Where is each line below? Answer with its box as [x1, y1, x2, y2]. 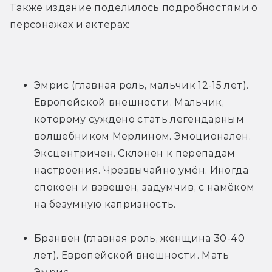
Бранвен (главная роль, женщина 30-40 [34, 232, 245, 244]
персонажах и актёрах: [10, 18, 130, 30]
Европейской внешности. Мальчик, [34, 96, 224, 108]
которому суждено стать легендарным [34, 113, 244, 125]
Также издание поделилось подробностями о [10, 1, 258, 13]
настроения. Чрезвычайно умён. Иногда [34, 164, 249, 176]
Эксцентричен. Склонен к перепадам [34, 147, 236, 159]
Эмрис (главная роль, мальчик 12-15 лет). [34, 79, 249, 91]
